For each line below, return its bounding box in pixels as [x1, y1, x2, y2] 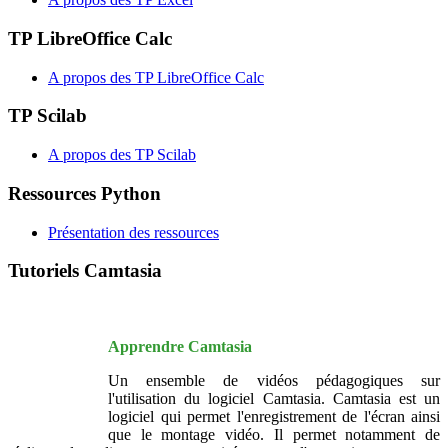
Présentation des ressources [48, 223, 219, 241]
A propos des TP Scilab [48, 146, 196, 164]
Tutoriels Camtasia [8, 260, 162, 282]
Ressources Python [8, 182, 161, 204]
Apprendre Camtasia [108, 337, 252, 355]
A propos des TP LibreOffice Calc [48, 68, 264, 86]
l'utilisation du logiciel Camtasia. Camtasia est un [108, 389, 440, 407]
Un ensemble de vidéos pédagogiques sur [108, 371, 440, 389]
